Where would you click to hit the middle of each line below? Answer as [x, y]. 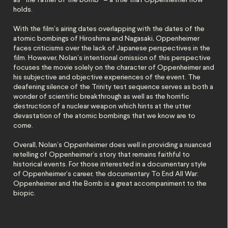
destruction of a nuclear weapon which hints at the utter [102, 106]
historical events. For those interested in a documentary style [110, 164]
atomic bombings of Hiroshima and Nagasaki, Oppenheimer [107, 39]
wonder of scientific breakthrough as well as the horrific [102, 97]
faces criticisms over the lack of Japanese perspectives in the [112, 48]
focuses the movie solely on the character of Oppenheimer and [114, 68]
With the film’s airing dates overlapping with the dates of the [109, 29]
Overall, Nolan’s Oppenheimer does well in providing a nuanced [112, 145]
